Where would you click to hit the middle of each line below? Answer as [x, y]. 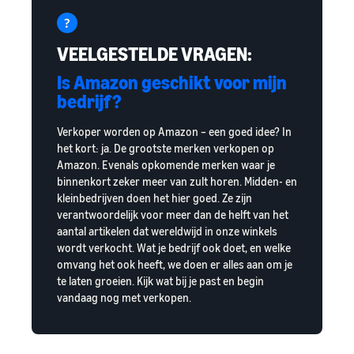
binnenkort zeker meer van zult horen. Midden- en [177, 182]
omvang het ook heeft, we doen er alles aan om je [175, 265]
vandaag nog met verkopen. [124, 298]
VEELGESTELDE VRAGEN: [154, 54]
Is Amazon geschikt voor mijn [172, 83]
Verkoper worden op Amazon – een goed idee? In [174, 132]
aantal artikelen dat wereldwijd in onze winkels [167, 232]
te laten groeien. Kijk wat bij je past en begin [160, 281]
